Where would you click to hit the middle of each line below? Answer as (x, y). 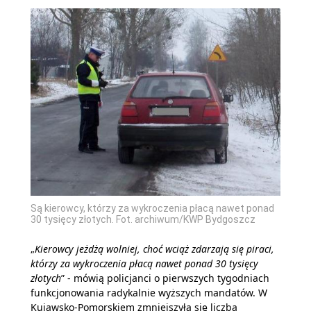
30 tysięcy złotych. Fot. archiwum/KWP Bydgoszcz (143, 219)
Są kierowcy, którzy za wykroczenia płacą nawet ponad (152, 208)
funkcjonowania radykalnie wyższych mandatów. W (149, 292)
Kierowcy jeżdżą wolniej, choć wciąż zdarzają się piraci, (154, 249)
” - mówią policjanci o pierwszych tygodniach (165, 278)
